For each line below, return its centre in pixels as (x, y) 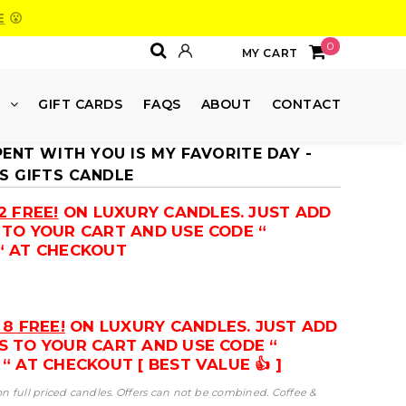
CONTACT (306, 104)
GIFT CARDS (81, 104)
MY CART (270, 53)
